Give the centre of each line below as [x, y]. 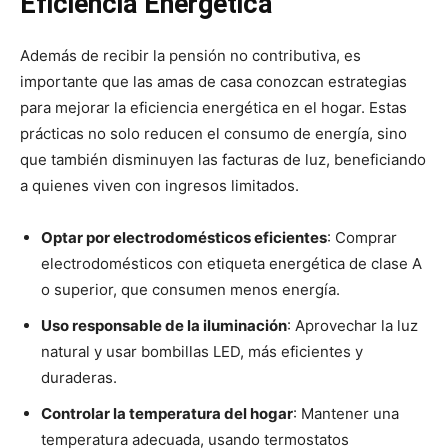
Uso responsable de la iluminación [164, 325]
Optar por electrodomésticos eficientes [184, 237]
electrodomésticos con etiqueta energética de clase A [231, 263]
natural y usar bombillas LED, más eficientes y [202, 351]
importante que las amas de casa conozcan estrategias [213, 81]
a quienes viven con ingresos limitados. [159, 185]
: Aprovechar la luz [352, 325]
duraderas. [79, 377]
